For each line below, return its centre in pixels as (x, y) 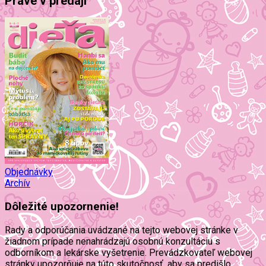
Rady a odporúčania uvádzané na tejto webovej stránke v (121, 230)
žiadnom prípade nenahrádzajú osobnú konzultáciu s (113, 241)
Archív (18, 183)
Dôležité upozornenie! (62, 207)
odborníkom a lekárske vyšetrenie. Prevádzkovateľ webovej (129, 252)
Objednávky (29, 172)
